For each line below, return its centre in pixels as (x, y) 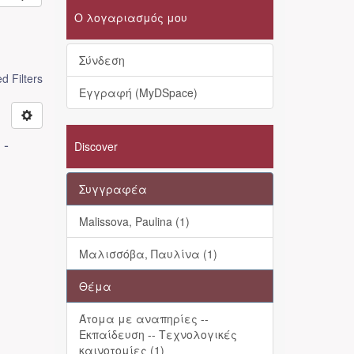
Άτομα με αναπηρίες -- (143, 318)
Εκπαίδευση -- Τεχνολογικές (158, 334)
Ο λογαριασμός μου (130, 17)
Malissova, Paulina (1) (134, 221)
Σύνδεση (102, 60)
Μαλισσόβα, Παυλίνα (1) (148, 254)
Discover (96, 146)
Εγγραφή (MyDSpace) (138, 92)
